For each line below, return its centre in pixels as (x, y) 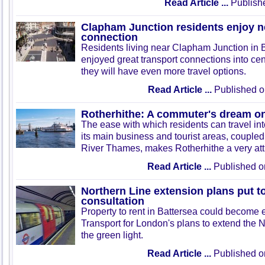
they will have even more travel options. (164, 71)
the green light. (112, 235)
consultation (113, 201)
